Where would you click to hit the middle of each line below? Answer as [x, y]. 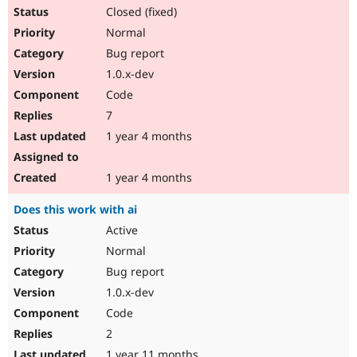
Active [120, 230]
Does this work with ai [75, 210]
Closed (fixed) [140, 12]
